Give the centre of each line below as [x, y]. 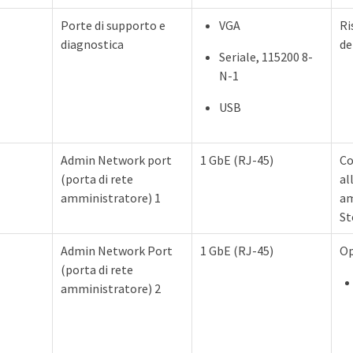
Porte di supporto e [113, 26]
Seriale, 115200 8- [266, 57]
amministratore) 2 [111, 289]
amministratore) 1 [111, 198]
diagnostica [92, 45]
